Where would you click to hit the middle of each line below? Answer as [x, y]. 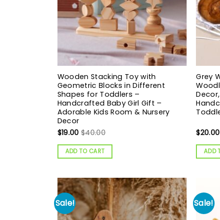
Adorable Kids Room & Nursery [113, 112]
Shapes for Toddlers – [98, 94]
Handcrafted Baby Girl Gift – [110, 103]
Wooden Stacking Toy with [107, 76]
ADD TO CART [85, 151]
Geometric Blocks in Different [111, 85]
